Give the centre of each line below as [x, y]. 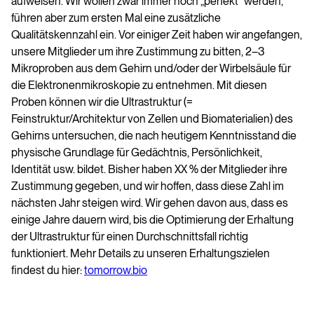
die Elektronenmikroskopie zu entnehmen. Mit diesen [139, 86]
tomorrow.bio [116, 271]
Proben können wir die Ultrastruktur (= [102, 102]
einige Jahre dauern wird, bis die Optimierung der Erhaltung [152, 220]
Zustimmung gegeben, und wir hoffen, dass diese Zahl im [148, 186]
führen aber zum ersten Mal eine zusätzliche [116, 18]
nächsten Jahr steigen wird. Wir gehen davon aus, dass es [150, 203]
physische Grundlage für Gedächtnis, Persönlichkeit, [137, 153]
